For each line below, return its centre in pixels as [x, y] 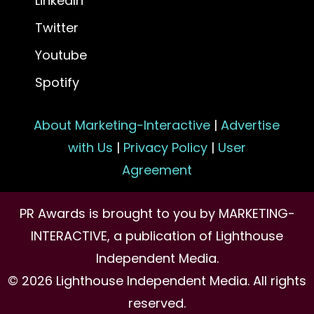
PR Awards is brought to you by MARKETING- [157, 213]
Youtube [61, 55]
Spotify [57, 82]
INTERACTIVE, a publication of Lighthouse [157, 235]
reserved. [157, 303]
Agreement [157, 170]
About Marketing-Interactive [122, 125]
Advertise [251, 125]
